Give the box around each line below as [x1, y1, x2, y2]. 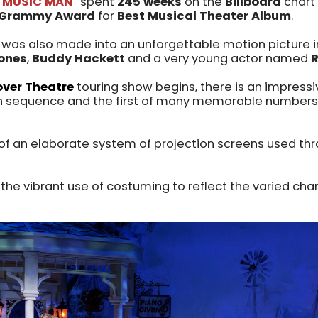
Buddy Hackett [32, 50, 125, 67]
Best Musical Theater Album [114, 8, 291, 25]
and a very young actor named [125, 50, 311, 67]
